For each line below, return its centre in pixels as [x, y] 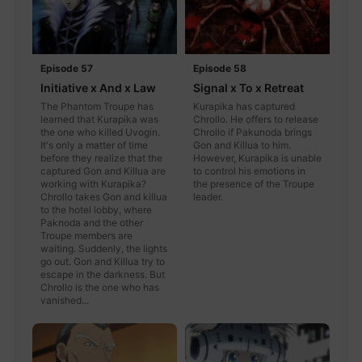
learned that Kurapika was [99, 120]
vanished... [65, 301]
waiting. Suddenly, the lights [104, 249]
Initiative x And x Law [98, 88]
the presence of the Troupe [254, 184]
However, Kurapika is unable [257, 158]
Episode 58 [220, 69]
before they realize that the [101, 158]
